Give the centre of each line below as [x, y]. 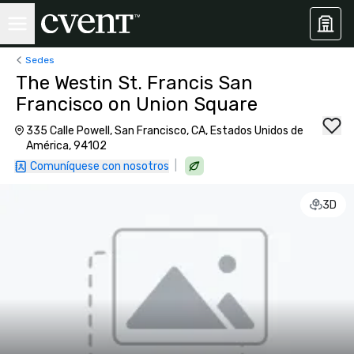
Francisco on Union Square [137, 104]
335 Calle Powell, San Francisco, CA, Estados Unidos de [164, 131]
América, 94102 [66, 146]
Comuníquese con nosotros [100, 166]
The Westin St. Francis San [134, 83]
